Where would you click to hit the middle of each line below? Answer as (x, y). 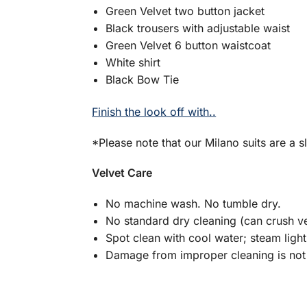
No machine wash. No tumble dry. (194, 203)
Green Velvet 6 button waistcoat (188, 45)
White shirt (133, 62)
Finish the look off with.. (154, 112)
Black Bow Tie (143, 79)
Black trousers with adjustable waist (198, 28)
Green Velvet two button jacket (185, 11)
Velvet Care (122, 173)
